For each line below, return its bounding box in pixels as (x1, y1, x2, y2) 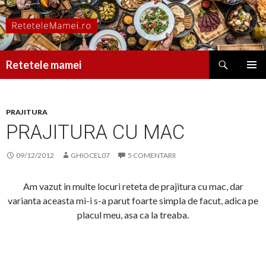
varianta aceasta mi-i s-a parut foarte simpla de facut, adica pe (8, 195, 258, 207)
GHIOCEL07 (71, 151, 110, 160)
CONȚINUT (5, 94, 50, 105)
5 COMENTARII (128, 151, 176, 160)
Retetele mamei (6, 58, 81, 72)
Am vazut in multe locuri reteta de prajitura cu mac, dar (23, 180, 243, 192)
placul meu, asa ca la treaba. (77, 209, 189, 221)
